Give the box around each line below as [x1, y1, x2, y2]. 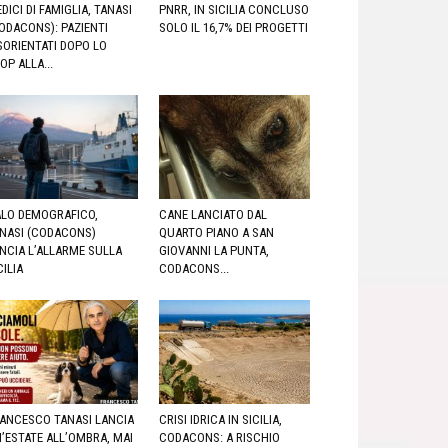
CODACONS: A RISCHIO [158, 430, 280, 446]
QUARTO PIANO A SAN [158, 225, 274, 240]
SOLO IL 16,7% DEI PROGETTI [158, 19, 308, 35]
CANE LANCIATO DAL [158, 207, 267, 222]
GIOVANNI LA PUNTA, [158, 243, 269, 258]
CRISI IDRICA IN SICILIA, [158, 412, 282, 428]
